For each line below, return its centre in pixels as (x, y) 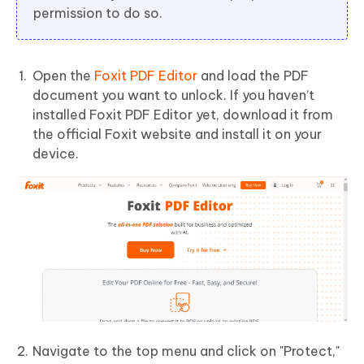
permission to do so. (98, 13)
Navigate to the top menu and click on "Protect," (186, 351)
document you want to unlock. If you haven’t (173, 95)
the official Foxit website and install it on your (177, 134)
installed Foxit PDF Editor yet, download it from (183, 115)
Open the (63, 76)
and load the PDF (253, 76)
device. (56, 154)
